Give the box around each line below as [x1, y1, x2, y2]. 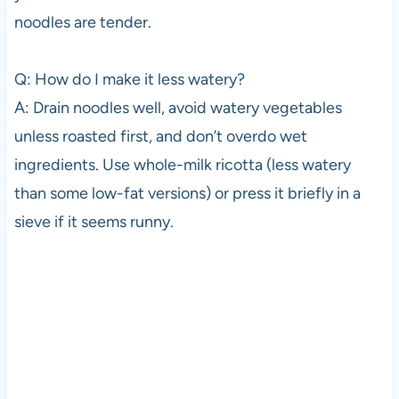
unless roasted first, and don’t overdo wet [13, 126, 307, 146]
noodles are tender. [13, 12, 151, 32]
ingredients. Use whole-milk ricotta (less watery [13, 154, 351, 175]
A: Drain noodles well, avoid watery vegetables [13, 97, 342, 118]
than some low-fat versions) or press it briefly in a [13, 183, 361, 203]
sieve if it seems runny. [13, 211, 174, 232]
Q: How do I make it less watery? [13, 69, 245, 89]
